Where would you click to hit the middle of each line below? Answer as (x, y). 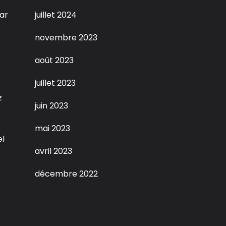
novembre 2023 (66, 38)
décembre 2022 (66, 174)
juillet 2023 (55, 83)
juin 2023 (51, 106)
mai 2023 (52, 128)
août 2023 (54, 60)
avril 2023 (53, 151)
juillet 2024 (56, 15)
